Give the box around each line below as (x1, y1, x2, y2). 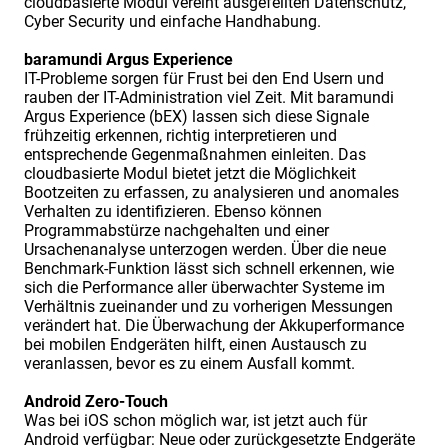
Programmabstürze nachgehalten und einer (24, 221, 329, 241)
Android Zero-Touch (24, 392, 168, 412)
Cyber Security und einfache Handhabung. (24, 12, 321, 32)
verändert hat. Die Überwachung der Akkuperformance (24, 316, 404, 336)
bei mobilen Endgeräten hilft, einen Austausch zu (24, 335, 367, 355)
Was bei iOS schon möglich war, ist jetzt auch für (24, 411, 367, 431)
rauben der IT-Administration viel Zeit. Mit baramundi (24, 88, 394, 108)
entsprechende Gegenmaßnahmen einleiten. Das (24, 145, 366, 165)
